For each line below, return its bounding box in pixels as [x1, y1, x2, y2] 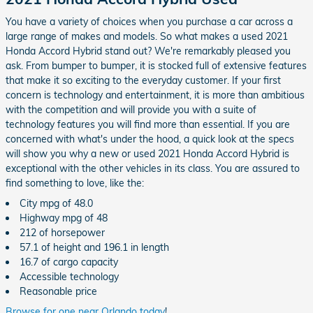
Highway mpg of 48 [20, 212, 108, 224]
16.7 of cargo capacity [20, 256, 118, 268]
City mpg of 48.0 [20, 197, 93, 210]
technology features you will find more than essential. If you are [6, 118, 290, 131]
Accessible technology [20, 270, 119, 283]
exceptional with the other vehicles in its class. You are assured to [6, 162, 300, 175]
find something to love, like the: [6, 177, 144, 189]
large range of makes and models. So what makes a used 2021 [6, 30, 288, 43]
